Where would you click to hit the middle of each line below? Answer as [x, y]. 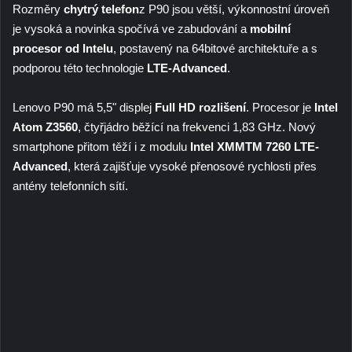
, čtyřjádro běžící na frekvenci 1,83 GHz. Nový [197, 126]
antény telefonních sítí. [70, 185]
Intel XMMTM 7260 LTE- [253, 146]
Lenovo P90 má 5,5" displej [84, 107]
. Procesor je [280, 107]
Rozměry [38, 9]
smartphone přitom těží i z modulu [100, 146]
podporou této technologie [80, 68]
